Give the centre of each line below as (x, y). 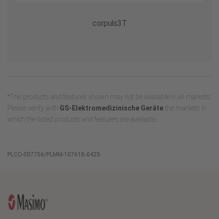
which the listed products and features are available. (82, 119)
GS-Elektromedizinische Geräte (111, 108)
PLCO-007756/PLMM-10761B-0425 (54, 154)
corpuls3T (109, 23)
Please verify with (33, 108)
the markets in (185, 108)
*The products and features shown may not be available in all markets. (109, 97)
